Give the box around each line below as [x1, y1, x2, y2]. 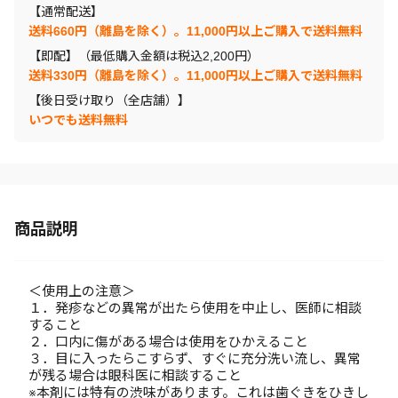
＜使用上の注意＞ [28, 283, 135, 298]
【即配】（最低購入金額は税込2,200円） [28, 49, 259, 63]
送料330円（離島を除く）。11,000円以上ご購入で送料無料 [28, 68, 362, 83]
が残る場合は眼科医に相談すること [28, 368, 242, 383]
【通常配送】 [28, 4, 103, 19]
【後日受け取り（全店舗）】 [28, 93, 190, 107]
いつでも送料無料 [28, 113, 128, 127]
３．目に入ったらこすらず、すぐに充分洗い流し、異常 [28, 351, 361, 366]
